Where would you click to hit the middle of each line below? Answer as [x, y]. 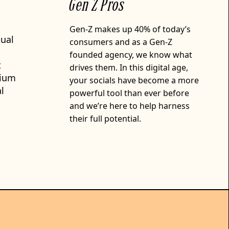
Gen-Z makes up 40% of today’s [130, 29]
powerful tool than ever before [130, 93]
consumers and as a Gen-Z [121, 42]
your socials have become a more [134, 80]
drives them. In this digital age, [129, 67]
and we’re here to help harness [130, 106]
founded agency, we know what [131, 55]
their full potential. [106, 119]
